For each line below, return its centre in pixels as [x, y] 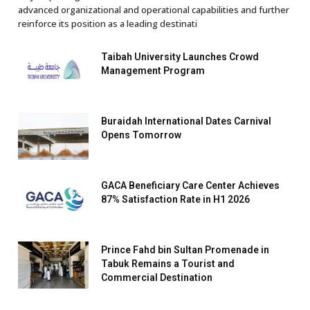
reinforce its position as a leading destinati [108, 24]
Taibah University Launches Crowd [180, 57]
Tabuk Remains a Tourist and [168, 264]
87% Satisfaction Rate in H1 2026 [175, 200]
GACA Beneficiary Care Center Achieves [190, 186]
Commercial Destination [157, 278]
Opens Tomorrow [141, 135]
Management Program [153, 71]
